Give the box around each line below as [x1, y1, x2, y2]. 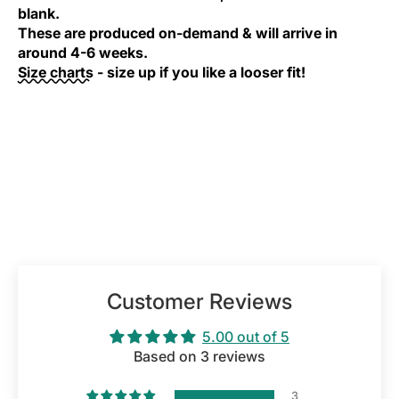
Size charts [18, 63, 94, 81]
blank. [18, 4, 63, 22]
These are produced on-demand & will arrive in [18, 24, 338, 42]
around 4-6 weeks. [18, 44, 151, 61]
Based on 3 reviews [134, 347, 265, 365]
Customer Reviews [107, 289, 292, 314]
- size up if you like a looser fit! [94, 63, 305, 81]
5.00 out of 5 [202, 328, 289, 346]
